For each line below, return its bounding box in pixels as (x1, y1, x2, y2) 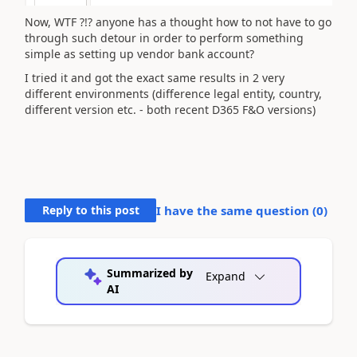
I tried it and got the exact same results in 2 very (25, 70, 284, 85)
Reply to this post (41, 202, 139, 218)
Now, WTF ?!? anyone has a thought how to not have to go (25, 14, 331, 29)
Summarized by (106, 265, 193, 280)
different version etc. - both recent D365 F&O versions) (25, 102, 316, 117)
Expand (206, 269, 245, 284)
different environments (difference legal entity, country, (25, 86, 322, 101)
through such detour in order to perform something (25, 29, 304, 45)
